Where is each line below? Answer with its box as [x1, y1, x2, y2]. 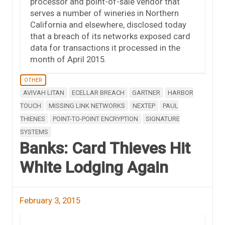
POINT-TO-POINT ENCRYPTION [53, 115, 138, 123]
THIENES [20, 115, 45, 123]
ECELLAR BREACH [72, 88, 125, 96]
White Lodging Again [20, 157, 168, 177]
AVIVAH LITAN [23, 88, 64, 96]
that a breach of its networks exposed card [30, 31, 190, 41]
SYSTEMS [20, 128, 48, 136]
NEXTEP [133, 101, 155, 109]
